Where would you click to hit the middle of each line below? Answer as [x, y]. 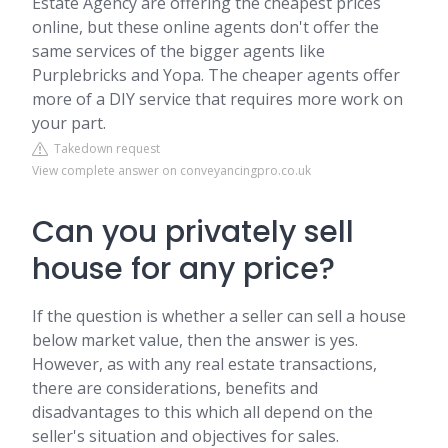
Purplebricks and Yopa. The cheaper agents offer [216, 75]
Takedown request [104, 148]
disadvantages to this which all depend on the [202, 412]
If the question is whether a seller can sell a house [219, 316]
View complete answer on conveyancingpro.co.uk [171, 170]
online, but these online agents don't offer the [205, 27]
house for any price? [183, 269]
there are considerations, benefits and [175, 388]
